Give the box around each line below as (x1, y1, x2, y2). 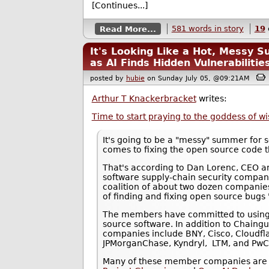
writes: (196, 94, 227, 104)
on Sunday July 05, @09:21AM (144, 74, 256, 82)
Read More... (99, 24, 156, 34)
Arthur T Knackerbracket (91, 94, 196, 104)
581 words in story (171, 24, 244, 34)
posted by (89, 74, 126, 82)
